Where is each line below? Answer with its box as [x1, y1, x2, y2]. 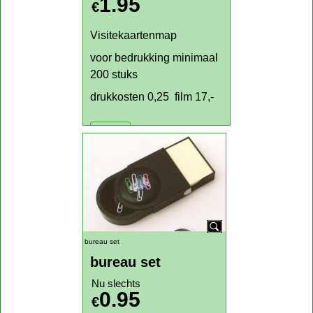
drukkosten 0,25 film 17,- [90, 299, 214, 311]
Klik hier [95, 20, 126, 30]
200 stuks [90, 277, 138, 289]
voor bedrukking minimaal [90, 260, 218, 272]
